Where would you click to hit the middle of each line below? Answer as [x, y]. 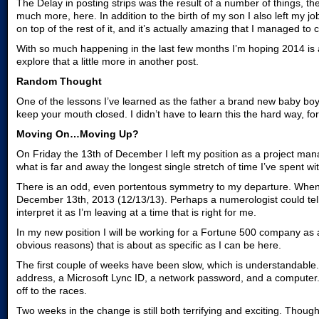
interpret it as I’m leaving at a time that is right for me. [136, 212]
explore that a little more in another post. [108, 61]
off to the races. [52, 291]
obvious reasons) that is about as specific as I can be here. [149, 245]
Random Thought [59, 81]
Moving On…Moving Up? [78, 134]
